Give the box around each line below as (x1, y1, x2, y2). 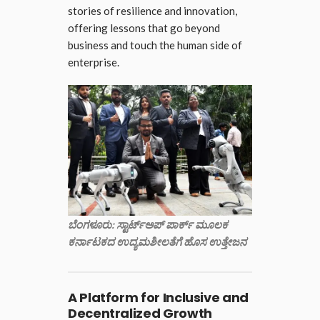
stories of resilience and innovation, (68, 4, 237, 17)
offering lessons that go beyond (68, 21, 220, 34)
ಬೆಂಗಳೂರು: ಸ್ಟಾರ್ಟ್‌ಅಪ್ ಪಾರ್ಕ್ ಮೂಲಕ (68, 217, 228, 231)
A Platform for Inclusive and (68, 288, 249, 306)
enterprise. (68, 55, 119, 69)
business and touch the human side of (68, 38, 242, 51)
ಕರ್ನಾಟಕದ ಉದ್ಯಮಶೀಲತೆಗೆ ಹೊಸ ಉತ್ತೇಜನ (68, 234, 246, 248)
